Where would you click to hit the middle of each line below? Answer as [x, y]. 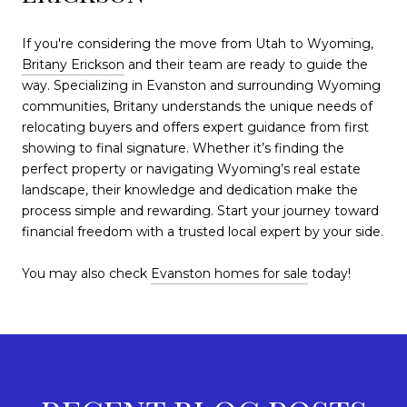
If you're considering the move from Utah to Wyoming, [199, 43]
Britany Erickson [73, 64]
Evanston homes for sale [229, 273]
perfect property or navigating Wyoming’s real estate [191, 169]
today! [329, 273]
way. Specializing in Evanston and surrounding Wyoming [201, 85]
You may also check [86, 273]
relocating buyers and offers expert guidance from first [195, 127]
